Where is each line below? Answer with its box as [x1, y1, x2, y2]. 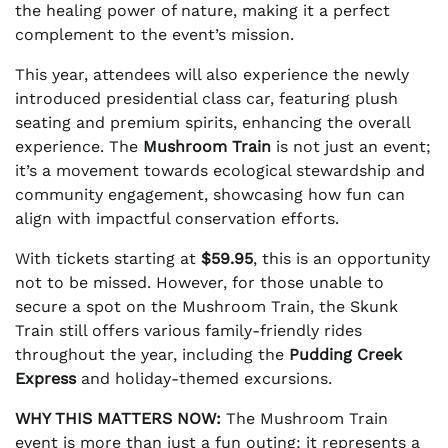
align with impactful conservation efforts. [15, 209, 339, 229]
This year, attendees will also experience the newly [15, 65, 409, 85]
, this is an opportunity [253, 249, 430, 269]
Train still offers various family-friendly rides [15, 321, 362, 341]
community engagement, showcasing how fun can [15, 185, 405, 205]
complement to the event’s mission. [15, 25, 294, 45]
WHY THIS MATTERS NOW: [15, 409, 221, 429]
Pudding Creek [289, 345, 402, 365]
